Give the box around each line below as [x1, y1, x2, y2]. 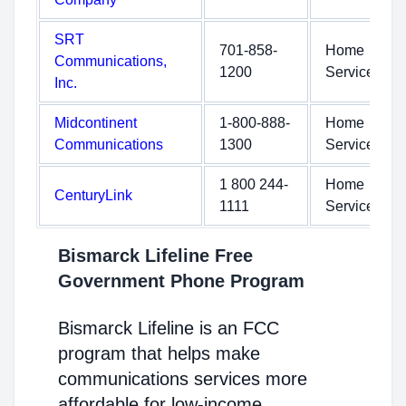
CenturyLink [54, 188, 132, 203]
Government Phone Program [58, 271, 304, 291]
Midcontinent [54, 115, 137, 130]
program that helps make [58, 343, 260, 363]
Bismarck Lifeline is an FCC [58, 318, 279, 338]
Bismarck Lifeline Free [58, 246, 253, 266]
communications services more [58, 369, 307, 389]
